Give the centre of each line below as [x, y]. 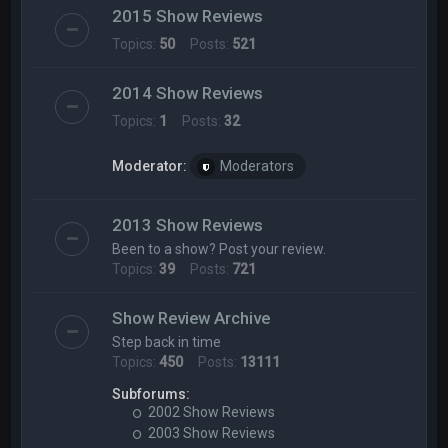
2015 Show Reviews [188, 16]
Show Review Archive [191, 318]
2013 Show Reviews [188, 225]
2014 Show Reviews [188, 93]
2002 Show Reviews [210, 412]
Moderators [257, 166]
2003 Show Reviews [210, 433]
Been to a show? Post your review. [219, 249]
